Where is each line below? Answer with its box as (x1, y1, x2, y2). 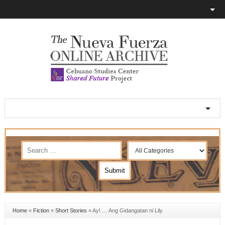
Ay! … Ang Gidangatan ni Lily (92, 207, 163, 213)
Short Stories (55, 207, 87, 213)
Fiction (33, 207, 49, 213)
